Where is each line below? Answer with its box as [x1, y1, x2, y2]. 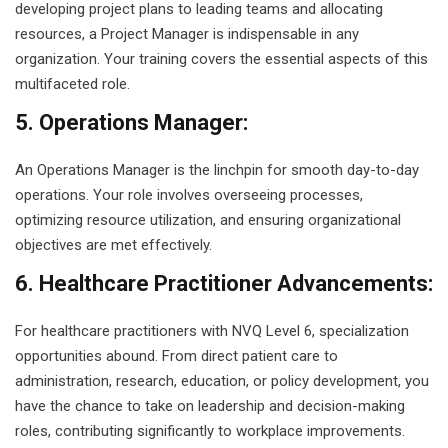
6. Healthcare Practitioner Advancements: [15, 271, 433, 296]
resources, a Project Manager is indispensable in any [15, 25, 359, 43]
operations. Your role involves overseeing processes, [15, 186, 363, 204]
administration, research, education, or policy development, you [15, 372, 429, 390]
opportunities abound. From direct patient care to [15, 347, 338, 365]
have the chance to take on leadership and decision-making [15, 397, 405, 415]
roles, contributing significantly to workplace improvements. [15, 422, 405, 440]
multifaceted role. [15, 75, 130, 93]
